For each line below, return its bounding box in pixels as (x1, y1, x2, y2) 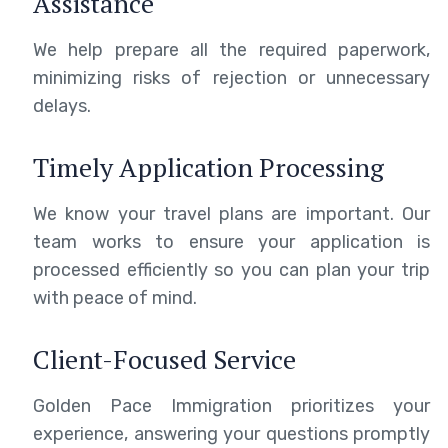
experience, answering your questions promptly (33, 422, 430, 445)
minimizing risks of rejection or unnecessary (33, 66, 430, 89)
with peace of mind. (33, 286, 197, 309)
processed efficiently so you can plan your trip (33, 258, 430, 281)
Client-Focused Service (33, 341, 296, 376)
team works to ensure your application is (33, 230, 430, 253)
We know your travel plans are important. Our (33, 202, 430, 225)
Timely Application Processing (33, 149, 384, 184)
